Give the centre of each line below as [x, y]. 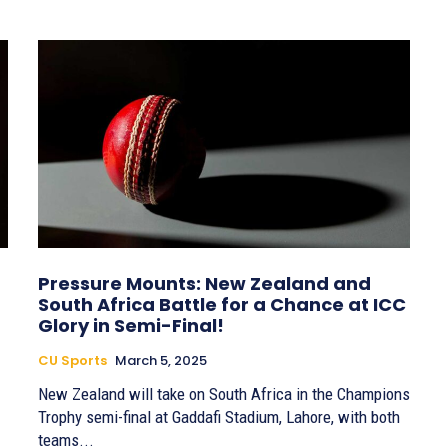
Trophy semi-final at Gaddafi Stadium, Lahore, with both [219, 417]
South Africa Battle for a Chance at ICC [222, 305]
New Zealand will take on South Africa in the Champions [224, 394]
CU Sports [72, 361]
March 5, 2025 [161, 361]
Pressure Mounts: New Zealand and [204, 284]
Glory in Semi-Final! [131, 326]
